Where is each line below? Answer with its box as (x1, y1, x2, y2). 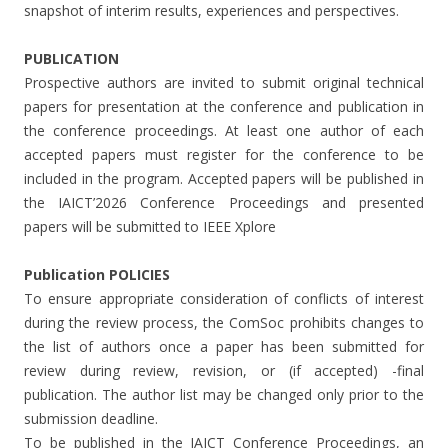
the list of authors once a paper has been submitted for (24, 336, 424, 356)
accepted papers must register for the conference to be (24, 144, 424, 164)
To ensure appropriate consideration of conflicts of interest (24, 288, 424, 308)
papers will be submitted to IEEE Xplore (24, 216, 276, 236)
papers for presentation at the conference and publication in (24, 96, 424, 116)
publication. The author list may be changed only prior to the (24, 384, 424, 404)
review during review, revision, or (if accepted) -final (24, 360, 424, 380)
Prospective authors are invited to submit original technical (24, 72, 424, 92)
